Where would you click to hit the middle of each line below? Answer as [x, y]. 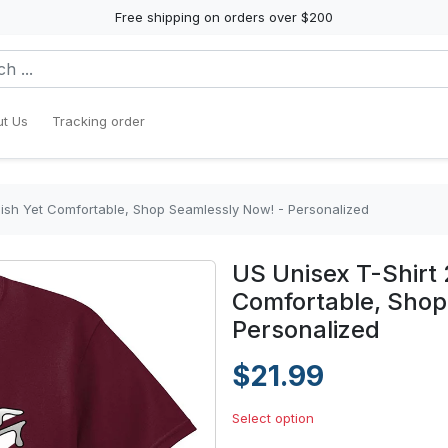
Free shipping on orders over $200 [224, 17]
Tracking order [98, 121]
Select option [273, 418]
